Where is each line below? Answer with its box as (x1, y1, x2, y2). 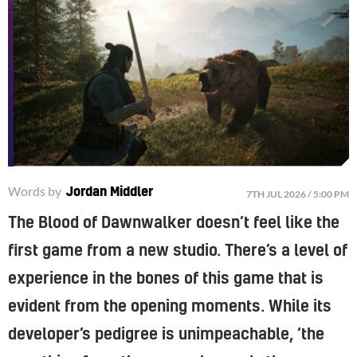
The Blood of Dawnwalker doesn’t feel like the (8, 214, 339, 231)
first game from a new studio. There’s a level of (8, 242, 347, 259)
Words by (8, 182, 61, 198)
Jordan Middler (66, 185, 154, 198)
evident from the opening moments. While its (8, 298, 331, 315)
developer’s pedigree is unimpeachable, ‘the (8, 326, 324, 343)
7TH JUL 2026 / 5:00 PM (246, 187, 349, 200)
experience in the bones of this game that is (8, 270, 324, 287)
